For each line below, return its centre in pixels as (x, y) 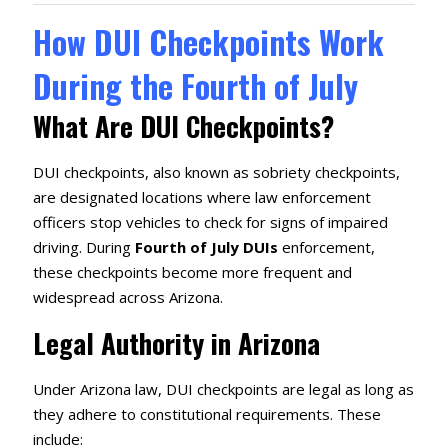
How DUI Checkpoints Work (208, 42)
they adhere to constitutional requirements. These (206, 414)
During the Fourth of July (195, 86)
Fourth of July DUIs (206, 247)
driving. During (83, 247)
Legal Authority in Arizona (176, 343)
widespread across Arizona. (127, 297)
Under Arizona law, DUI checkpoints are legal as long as (223, 389)
